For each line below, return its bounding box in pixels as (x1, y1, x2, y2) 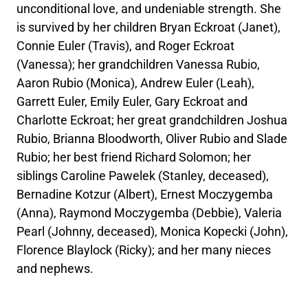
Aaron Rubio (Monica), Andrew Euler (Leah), (16, 75, 255, 90)
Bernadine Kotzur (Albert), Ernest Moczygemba (16, 186, 274, 201)
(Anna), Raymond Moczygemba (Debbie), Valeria (16, 205, 283, 220)
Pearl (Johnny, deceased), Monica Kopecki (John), (16, 223, 289, 239)
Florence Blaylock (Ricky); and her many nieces (16, 242, 272, 257)
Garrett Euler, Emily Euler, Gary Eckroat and (16, 93, 248, 109)
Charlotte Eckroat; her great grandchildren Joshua (16, 112, 288, 127)
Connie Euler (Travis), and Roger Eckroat (16, 38, 235, 53)
